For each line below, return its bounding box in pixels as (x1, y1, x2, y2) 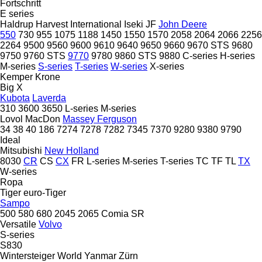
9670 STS (187, 40, 229, 50)
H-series (220, 50, 255, 61)
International (70, 19, 122, 29)
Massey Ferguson (63, 113, 137, 124)
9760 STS (23, 50, 65, 61)
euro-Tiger (23, 187, 66, 198)
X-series (150, 61, 184, 71)
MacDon (25, 113, 60, 124)
